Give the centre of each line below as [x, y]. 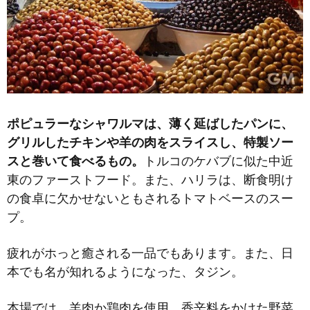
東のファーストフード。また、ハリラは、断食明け [150, 179]
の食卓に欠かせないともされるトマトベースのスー [150, 198]
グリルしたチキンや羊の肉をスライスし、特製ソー [150, 142]
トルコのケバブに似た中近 [219, 161]
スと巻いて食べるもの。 [75, 161]
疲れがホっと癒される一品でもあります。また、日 [150, 253]
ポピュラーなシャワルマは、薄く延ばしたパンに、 [150, 123]
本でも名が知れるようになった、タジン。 [125, 271]
